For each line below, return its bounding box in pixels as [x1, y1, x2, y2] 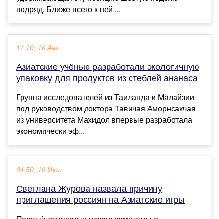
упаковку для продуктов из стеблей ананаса [16, 73, 197, 84]
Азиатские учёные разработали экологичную [16, 62, 199, 72]
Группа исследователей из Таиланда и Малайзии [16, 93, 194, 102]
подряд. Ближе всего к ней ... [16, 5, 121, 14]
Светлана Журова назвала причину [16, 184, 162, 194]
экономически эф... [16, 127, 85, 136]
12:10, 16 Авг [16, 44, 59, 52]
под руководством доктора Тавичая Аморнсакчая [16, 105, 196, 113]
